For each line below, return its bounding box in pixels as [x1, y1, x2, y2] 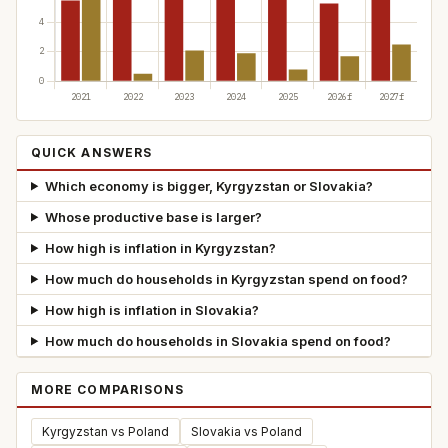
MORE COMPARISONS [31, 381, 185, 397]
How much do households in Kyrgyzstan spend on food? [44, 270, 408, 287]
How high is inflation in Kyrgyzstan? [44, 239, 276, 256]
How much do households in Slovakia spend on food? [44, 332, 391, 349]
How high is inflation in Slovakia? [44, 301, 259, 318]
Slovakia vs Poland [191, 423, 302, 439]
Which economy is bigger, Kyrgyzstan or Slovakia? [44, 177, 373, 194]
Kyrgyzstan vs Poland [42, 423, 169, 439]
